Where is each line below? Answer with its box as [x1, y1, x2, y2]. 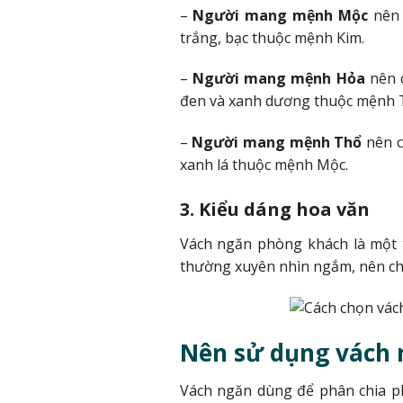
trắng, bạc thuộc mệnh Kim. [179, 27, 364, 48]
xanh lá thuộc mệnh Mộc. [179, 155, 348, 175]
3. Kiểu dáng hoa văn [179, 196, 370, 221]
